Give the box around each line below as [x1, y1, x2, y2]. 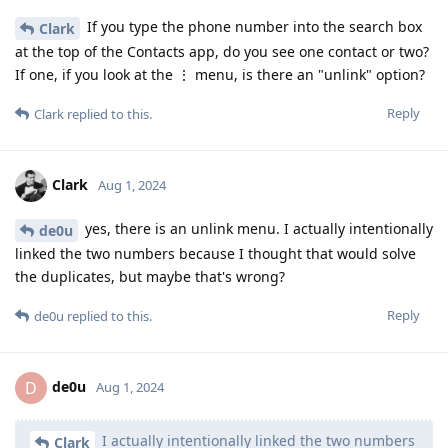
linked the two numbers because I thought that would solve [15, 243, 416, 263]
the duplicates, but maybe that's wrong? [15, 266, 285, 286]
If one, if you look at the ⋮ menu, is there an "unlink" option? [15, 65, 425, 85]
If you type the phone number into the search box [83, 17, 422, 37]
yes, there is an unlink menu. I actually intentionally [81, 219, 433, 239]
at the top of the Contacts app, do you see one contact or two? [15, 42, 429, 62]
